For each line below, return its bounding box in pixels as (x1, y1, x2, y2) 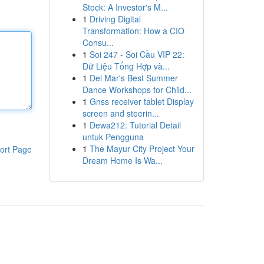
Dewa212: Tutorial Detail (89, 119, 181, 131)
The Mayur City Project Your (89, 143, 194, 154)
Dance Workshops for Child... (82, 84, 192, 95)
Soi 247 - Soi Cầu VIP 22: (89, 48, 184, 60)
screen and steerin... (82, 107, 159, 119)
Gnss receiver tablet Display (89, 95, 194, 107)
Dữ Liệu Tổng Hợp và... (82, 60, 170, 72)
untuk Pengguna (82, 131, 144, 143)
